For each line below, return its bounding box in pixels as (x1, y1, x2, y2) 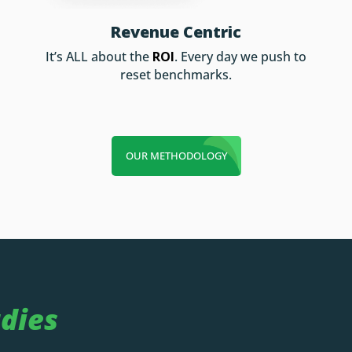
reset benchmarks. (119, 65, 232, 83)
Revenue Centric (110, 20, 242, 42)
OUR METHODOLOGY (125, 148, 227, 163)
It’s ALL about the (45, 47, 152, 65)
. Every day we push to (174, 47, 306, 65)
